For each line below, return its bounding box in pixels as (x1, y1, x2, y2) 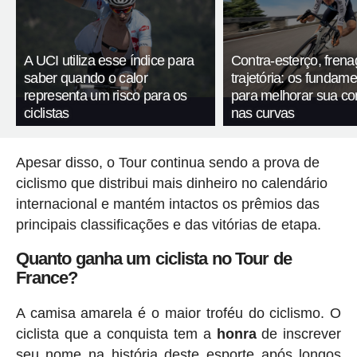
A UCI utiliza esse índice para (24, 53, 194, 69)
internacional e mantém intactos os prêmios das (15, 196, 320, 213)
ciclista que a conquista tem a (15, 325, 217, 342)
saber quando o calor (24, 70, 147, 87)
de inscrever (256, 325, 342, 342)
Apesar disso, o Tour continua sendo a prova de (15, 155, 320, 171)
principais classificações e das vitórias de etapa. (15, 217, 321, 233)
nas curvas (230, 105, 295, 122)
